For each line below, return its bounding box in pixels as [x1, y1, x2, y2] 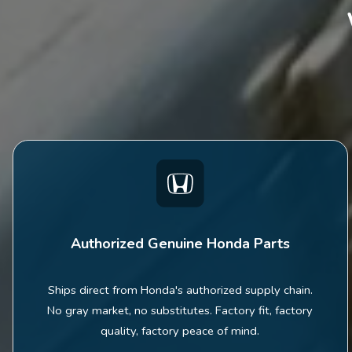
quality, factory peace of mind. [101, 322, 260, 339]
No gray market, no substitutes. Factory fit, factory [47, 302, 313, 318]
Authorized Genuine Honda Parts [70, 233, 290, 253]
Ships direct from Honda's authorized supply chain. [47, 281, 313, 298]
